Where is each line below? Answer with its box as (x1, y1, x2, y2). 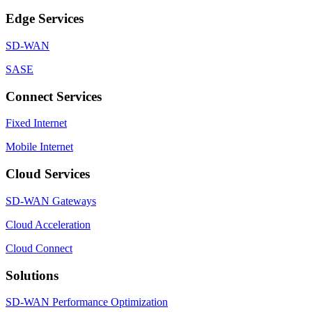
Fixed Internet (6, 117, 67, 130)
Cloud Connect (6, 242, 72, 254)
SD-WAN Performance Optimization (6, 296, 168, 309)
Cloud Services (6, 166, 90, 182)
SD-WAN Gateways (6, 194, 96, 207)
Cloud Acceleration (6, 218, 91, 231)
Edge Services (6, 11, 84, 26)
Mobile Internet (6, 141, 73, 153)
